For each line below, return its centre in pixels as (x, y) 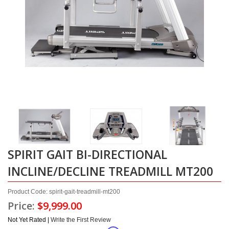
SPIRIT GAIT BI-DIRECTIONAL (87, 154)
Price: (22, 206)
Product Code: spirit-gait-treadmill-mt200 (64, 192)
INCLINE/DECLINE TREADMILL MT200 (110, 171)
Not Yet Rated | (29, 220)
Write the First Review (81, 220)
